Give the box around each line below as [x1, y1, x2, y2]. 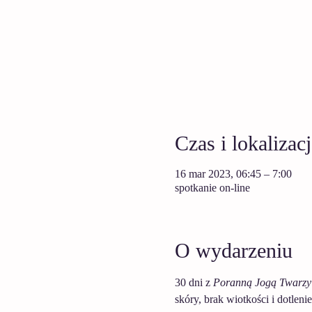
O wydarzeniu [174, 239, 292, 262]
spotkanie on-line [174, 182, 250, 194]
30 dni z [174, 276, 213, 288]
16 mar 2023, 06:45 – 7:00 [174, 168, 292, 180]
